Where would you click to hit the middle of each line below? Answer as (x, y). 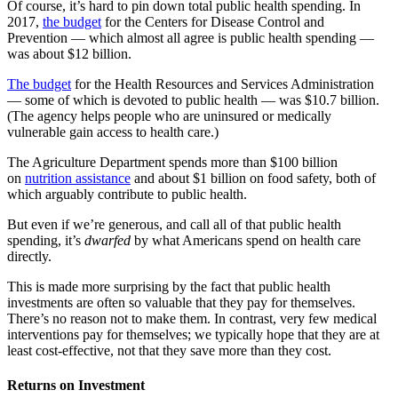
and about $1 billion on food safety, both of (253, 178)
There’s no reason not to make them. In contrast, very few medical (192, 318)
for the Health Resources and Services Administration (223, 84)
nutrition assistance (78, 178)
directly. (29, 256)
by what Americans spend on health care (247, 240)
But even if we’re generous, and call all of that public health (174, 224)
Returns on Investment (76, 386)
